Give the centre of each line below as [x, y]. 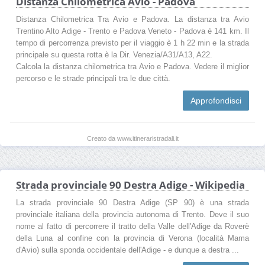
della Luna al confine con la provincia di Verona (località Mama [132, 238]
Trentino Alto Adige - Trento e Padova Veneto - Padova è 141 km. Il [132, 31]
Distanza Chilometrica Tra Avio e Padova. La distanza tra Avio [132, 19]
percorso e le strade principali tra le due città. [93, 78]
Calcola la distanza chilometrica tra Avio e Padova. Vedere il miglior [132, 67]
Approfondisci [216, 100]
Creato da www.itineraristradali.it [132, 138]
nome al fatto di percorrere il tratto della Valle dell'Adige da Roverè [132, 226]
